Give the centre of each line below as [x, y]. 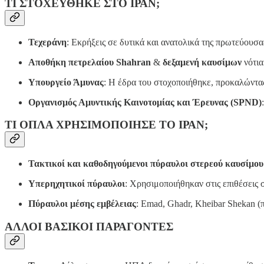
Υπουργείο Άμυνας [66, 82]
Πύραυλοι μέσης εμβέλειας [82, 204]
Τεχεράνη [47, 42]
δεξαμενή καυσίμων [202, 62]
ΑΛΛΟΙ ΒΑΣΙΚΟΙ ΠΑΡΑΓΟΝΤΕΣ [89, 226]
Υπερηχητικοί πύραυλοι [77, 184]
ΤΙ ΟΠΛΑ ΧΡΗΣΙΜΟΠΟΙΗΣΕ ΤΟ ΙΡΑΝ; [106, 125]
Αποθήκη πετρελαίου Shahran [90, 62]
